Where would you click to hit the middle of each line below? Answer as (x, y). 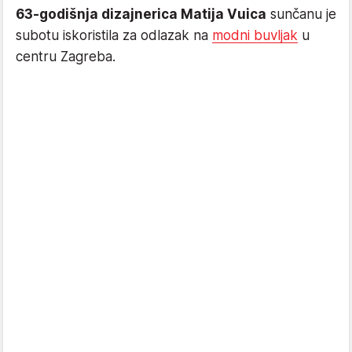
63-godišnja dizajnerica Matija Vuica (141, 14)
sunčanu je (301, 14)
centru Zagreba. (66, 56)
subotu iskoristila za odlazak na (114, 35)
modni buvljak (255, 35)
